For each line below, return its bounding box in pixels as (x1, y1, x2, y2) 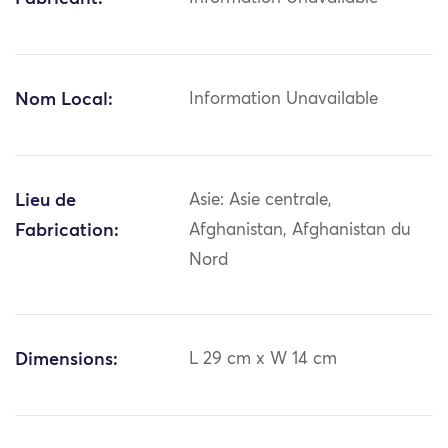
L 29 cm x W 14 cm (189, 351, 338, 369)
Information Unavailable (189, 91, 379, 109)
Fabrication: (15, 222, 119, 241)
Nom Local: (15, 91, 113, 110)
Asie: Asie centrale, (189, 192, 333, 210)
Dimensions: (15, 351, 118, 370)
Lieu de (15, 192, 76, 211)
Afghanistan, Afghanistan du (189, 222, 412, 240)
